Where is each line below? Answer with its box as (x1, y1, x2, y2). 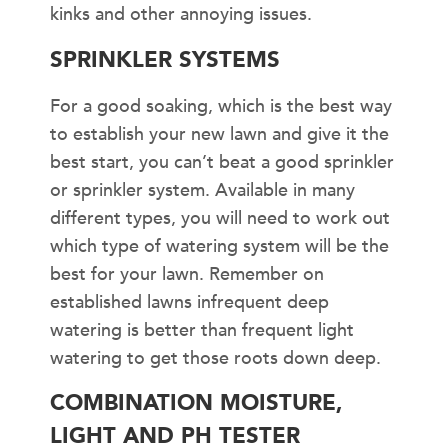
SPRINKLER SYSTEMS (50, 44, 280, 75)
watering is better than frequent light (50, 317, 354, 343)
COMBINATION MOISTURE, (50, 387, 343, 418)
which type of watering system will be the (50, 233, 389, 259)
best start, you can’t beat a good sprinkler (50, 149, 394, 175)
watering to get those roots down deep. (50, 345, 381, 371)
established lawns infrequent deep (50, 289, 329, 315)
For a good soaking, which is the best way (50, 93, 392, 119)
